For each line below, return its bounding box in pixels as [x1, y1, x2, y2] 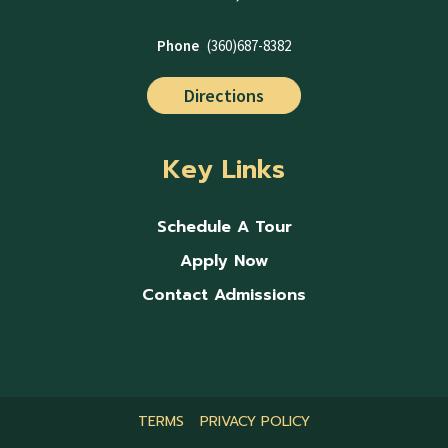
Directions [184, 84, 264, 108]
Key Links [163, 150, 285, 190]
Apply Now [180, 249, 268, 274]
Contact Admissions [142, 283, 306, 308]
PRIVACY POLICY [200, 411, 310, 433]
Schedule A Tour [156, 215, 292, 240]
